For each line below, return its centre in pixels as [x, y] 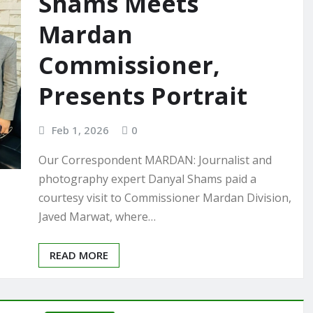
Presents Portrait [143, 96]
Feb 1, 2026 [80, 130]
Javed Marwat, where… [97, 216]
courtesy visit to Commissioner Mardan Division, [165, 197]
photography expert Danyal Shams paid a [147, 179]
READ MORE [79, 255]
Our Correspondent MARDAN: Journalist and [155, 160]
